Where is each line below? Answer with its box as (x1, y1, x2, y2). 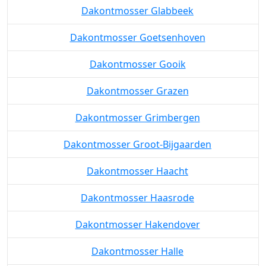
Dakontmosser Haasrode (81, 235, 194, 248)
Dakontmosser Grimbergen (75, 154, 200, 168)
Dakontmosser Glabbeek (81, 47, 194, 61)
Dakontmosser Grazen (86, 128, 189, 141)
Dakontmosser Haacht (87, 208, 188, 221)
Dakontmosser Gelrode (84, 21, 191, 34)
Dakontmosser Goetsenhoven (69, 74, 205, 88)
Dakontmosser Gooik (89, 101, 186, 115)
